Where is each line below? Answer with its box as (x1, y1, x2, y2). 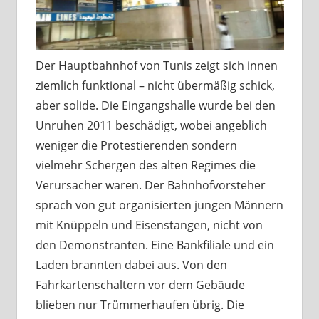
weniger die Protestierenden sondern (35, 137, 237, 153)
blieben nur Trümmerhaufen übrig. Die (35, 296, 244, 313)
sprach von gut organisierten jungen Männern (35, 197, 283, 213)
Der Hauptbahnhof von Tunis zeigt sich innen (35, 57, 278, 73)
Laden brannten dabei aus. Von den (35, 256, 227, 273)
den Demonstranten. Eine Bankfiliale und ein (35, 236, 274, 253)
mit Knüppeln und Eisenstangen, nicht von (35, 216, 263, 233)
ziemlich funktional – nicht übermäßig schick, (35, 77, 275, 93)
